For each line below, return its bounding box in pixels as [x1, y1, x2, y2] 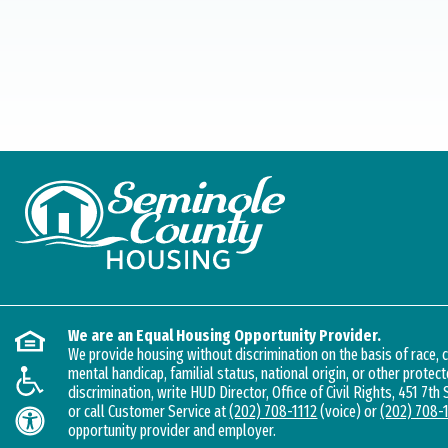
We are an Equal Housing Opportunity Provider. [68, 325, 382, 345]
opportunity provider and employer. [68, 420, 277, 440]
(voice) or [317, 401, 381, 421]
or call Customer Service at [68, 401, 230, 421]
